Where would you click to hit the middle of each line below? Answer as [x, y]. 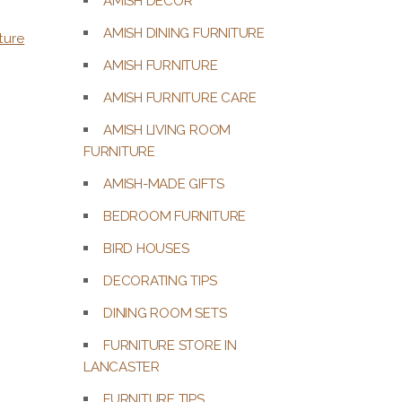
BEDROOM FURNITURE [175, 216]
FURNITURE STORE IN [170, 345]
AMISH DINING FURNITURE [184, 33]
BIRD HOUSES [146, 248]
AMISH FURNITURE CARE [180, 97]
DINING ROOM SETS [165, 313]
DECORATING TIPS [160, 280]
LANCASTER [122, 367]
